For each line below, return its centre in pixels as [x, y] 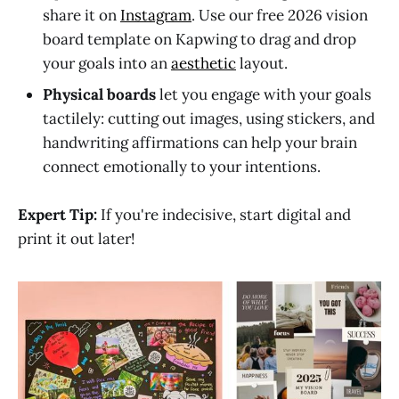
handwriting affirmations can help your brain [200, 142]
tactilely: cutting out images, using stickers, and [209, 118]
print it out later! [77, 238]
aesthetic [204, 63]
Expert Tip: [57, 214]
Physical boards [99, 94]
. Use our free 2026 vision [280, 15]
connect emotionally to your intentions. [182, 166]
